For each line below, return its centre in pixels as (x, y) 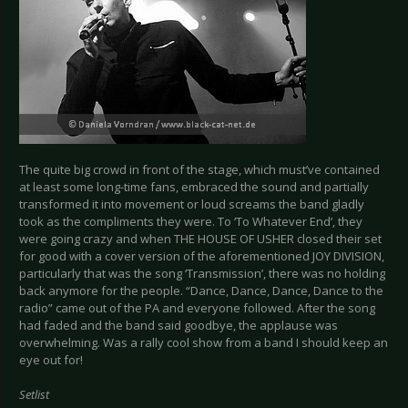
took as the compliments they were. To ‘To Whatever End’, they (191, 222)
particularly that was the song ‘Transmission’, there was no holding (202, 274)
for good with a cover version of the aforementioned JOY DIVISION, (202, 256)
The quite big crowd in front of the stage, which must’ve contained (199, 170)
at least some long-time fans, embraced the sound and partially (194, 187)
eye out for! (51, 360)
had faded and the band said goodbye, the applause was (178, 326)
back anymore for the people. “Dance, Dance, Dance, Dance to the (201, 291)
